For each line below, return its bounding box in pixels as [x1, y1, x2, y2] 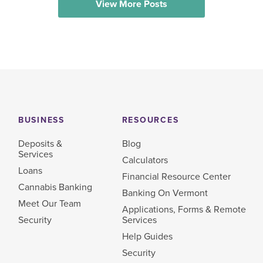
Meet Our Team [18, 197, 81, 210]
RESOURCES [122, 115, 179, 126]
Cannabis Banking [18, 181, 92, 193]
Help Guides [122, 230, 173, 242]
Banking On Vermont [122, 187, 208, 199]
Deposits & [18, 137, 62, 150]
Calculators [122, 154, 168, 166]
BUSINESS [18, 115, 65, 126]
